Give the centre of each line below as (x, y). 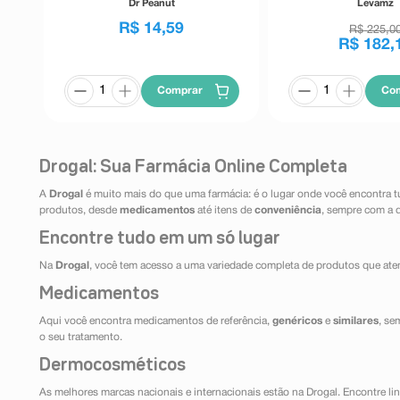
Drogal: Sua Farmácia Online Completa (193, 167)
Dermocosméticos (112, 366)
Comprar (180, 91)
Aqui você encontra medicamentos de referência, (156, 321)
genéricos (297, 321)
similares (356, 321)
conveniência (288, 211)
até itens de (225, 211)
